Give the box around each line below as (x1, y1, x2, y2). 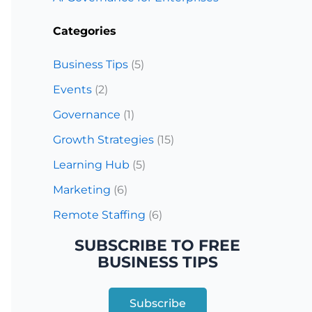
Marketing (53, 183, 111, 196)
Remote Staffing (53, 208, 146, 221)
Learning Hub (53, 158, 130, 171)
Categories (53, 24, 116, 38)
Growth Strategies (53, 133, 154, 146)
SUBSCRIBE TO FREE (75, 236, 240, 255)
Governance (53, 108, 120, 121)
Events (53, 83, 92, 96)
